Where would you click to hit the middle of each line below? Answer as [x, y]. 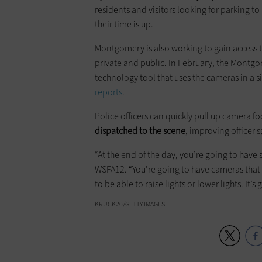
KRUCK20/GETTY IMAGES [130, 204]
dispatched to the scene [140, 131]
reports [108, 92]
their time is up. [125, 25]
